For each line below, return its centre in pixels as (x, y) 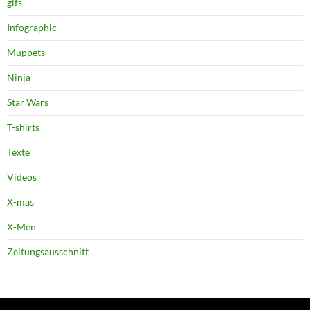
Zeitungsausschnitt (48, 252)
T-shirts (23, 127)
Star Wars (28, 102)
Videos (22, 177)
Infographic (32, 28)
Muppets (26, 53)
